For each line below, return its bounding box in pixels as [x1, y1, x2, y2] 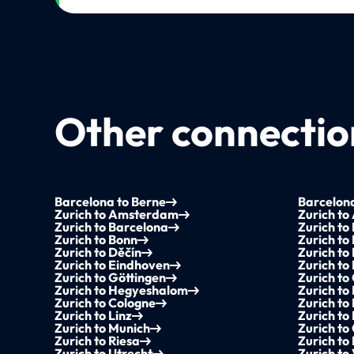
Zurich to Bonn [55, 232, 138, 248]
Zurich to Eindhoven [55, 257, 171, 273]
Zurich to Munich [55, 320, 151, 337]
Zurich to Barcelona [55, 219, 169, 235]
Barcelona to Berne [55, 194, 167, 210]
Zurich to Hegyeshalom [55, 282, 189, 299]
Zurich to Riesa [55, 333, 141, 349]
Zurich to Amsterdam [55, 206, 179, 223]
